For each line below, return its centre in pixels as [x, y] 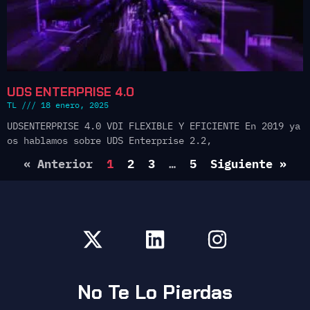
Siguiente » [248, 164]
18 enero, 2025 [72, 105]
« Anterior [58, 164]
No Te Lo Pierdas [155, 293]
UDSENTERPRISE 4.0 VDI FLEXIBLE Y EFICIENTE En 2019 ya [154, 126]
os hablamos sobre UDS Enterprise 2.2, [109, 141]
